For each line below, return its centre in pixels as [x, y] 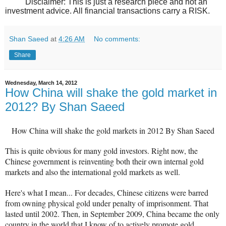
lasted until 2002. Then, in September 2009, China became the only [112, 214]
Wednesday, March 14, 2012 [41, 82]
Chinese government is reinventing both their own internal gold [104, 161]
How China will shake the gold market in [111, 92]
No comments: [117, 39]
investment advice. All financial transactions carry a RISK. [107, 11]
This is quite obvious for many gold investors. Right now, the [101, 151]
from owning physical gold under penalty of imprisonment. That [107, 203]
